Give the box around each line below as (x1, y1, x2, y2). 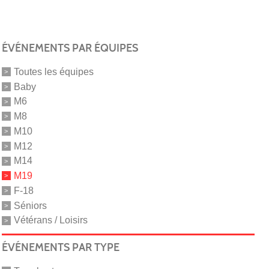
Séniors (13, 200, 47, 211)
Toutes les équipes (13, 66, 94, 77)
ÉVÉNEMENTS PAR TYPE (1, 241, 119, 255)
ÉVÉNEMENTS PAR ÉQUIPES (1, 41, 138, 55)
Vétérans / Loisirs (13, 215, 88, 226)
